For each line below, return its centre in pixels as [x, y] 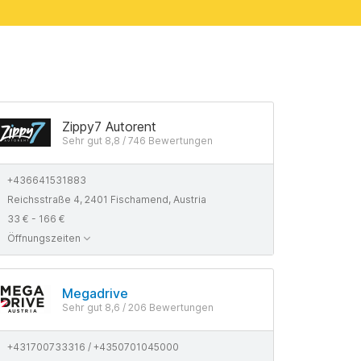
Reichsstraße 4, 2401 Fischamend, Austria [107, 199]
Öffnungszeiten [44, 238]
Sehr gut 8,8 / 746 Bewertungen [137, 141]
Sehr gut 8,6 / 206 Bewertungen [138, 307]
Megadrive [95, 293]
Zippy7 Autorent [109, 127]
